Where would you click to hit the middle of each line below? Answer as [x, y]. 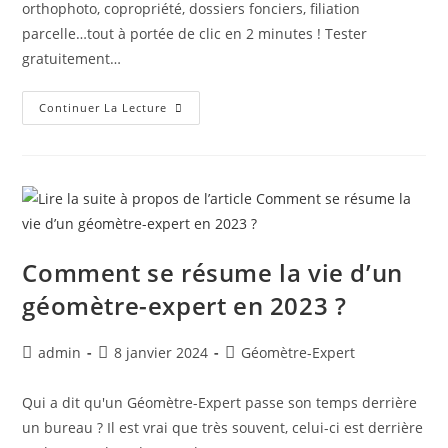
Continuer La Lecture [103, 107]
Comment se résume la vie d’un [212, 272]
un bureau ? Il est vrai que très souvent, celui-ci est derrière [223, 427]
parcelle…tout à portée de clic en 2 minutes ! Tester [195, 33]
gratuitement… [72, 58]
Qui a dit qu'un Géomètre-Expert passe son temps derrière [220, 402]
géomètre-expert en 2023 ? [184, 305]
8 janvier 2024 [161, 352]
